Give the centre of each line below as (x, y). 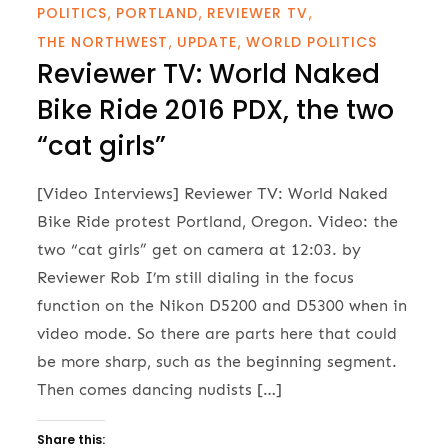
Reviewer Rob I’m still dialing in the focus (196, 278)
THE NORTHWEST (103, 42)
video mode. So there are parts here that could (217, 334)
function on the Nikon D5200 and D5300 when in (222, 306)
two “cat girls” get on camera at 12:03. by (199, 250)
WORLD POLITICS (312, 42)
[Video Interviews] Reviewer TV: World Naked (213, 194)
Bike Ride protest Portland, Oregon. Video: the (218, 222)
